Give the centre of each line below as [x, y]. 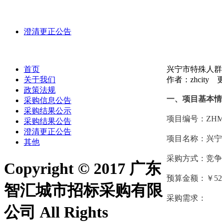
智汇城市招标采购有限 [83, 191]
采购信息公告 [48, 100]
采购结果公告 [48, 121]
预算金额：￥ [190, 178]
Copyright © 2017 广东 [83, 169]
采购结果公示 [48, 111]
